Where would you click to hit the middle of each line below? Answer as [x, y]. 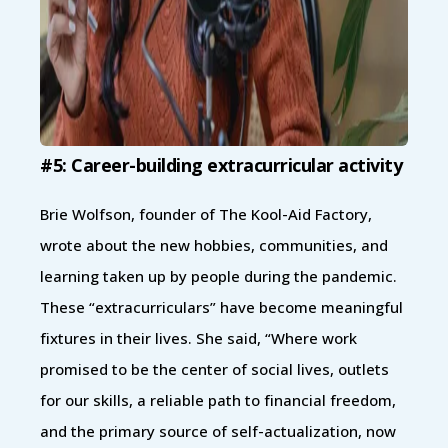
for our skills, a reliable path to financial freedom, [218, 399]
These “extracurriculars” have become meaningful [221, 306]
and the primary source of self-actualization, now [218, 430]
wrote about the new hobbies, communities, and [214, 244]
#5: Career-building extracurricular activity [221, 164]
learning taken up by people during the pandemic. [218, 275]
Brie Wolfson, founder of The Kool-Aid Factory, [206, 213]
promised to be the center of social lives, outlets [214, 368]
